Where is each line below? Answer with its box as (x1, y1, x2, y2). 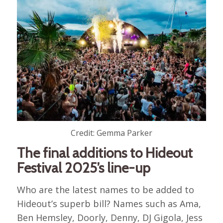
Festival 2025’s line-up (16, 159, 150, 176)
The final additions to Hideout (16, 144, 193, 161)
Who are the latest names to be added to (16, 183, 194, 196)
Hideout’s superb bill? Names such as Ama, (16, 197, 201, 210)
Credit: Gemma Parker (70, 127, 152, 138)
